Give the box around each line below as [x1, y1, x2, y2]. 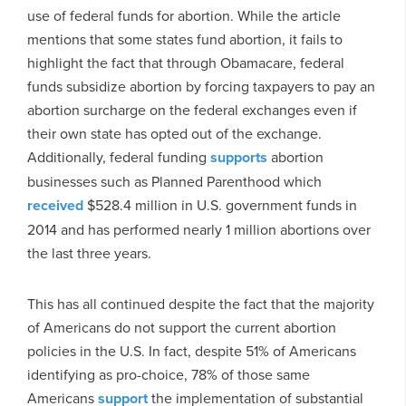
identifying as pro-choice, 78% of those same [27, 363, 310, 384]
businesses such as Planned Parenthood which [27, 170, 322, 191]
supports [210, 146, 267, 168]
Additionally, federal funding [27, 146, 210, 167]
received [27, 194, 83, 216]
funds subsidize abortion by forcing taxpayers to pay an [27, 75, 375, 96]
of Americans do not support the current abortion [27, 316, 336, 337]
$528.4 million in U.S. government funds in [83, 194, 357, 215]
